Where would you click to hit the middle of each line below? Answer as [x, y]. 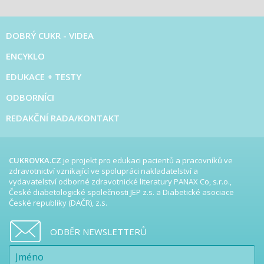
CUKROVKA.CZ [35, 161]
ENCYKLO [25, 56]
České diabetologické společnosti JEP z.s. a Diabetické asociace [121, 192]
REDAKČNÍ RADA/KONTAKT [63, 118]
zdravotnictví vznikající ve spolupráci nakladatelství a [103, 171]
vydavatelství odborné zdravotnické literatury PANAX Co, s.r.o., [120, 182]
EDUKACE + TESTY [44, 77]
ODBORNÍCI [30, 98]
